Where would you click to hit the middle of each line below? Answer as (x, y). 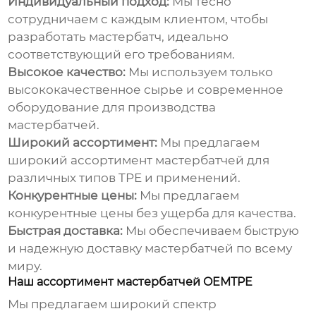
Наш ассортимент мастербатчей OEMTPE (130, 282)
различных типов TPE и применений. (124, 178)
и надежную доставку (77, 249)
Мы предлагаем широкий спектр (113, 304)
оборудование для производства (112, 108)
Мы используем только (200, 72)
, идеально (195, 37)
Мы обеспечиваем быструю (211, 231)
